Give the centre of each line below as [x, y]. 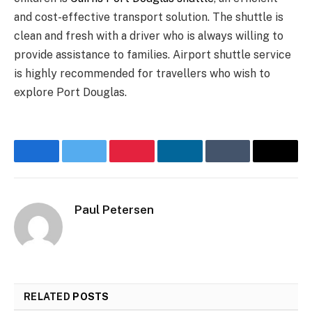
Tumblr [247, 161]
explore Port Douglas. [70, 93]
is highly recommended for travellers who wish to [142, 74]
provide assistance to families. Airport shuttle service [153, 55]
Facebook [64, 161]
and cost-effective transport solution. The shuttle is [149, 17]
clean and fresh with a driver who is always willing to [149, 36]
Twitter [104, 161]
